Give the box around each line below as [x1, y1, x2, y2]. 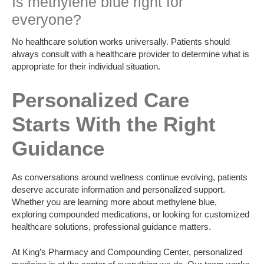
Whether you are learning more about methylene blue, [12, 196, 217, 207]
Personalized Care [12, 88, 189, 112]
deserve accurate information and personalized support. [12, 184, 225, 194]
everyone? [12, 11, 81, 28]
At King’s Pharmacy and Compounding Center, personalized [12, 247, 242, 258]
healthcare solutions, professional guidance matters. [12, 221, 211, 232]
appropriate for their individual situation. [12, 61, 160, 72]
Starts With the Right [12, 113, 216, 136]
